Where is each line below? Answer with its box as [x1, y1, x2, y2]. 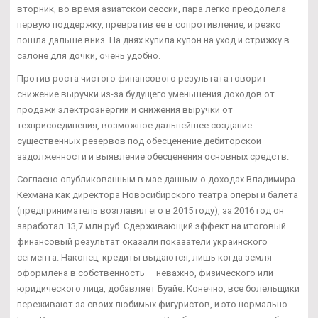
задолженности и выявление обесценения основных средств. [17, 151, 289, 163]
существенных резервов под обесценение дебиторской [17, 136, 261, 147]
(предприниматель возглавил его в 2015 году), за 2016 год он [17, 205, 284, 216]
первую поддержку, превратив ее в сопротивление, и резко [17, 19, 281, 31]
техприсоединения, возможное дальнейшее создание [17, 120, 252, 131]
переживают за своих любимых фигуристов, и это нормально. [17, 299, 290, 310]
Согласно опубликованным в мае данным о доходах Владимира [17, 174, 295, 185]
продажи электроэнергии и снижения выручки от [17, 104, 233, 116]
